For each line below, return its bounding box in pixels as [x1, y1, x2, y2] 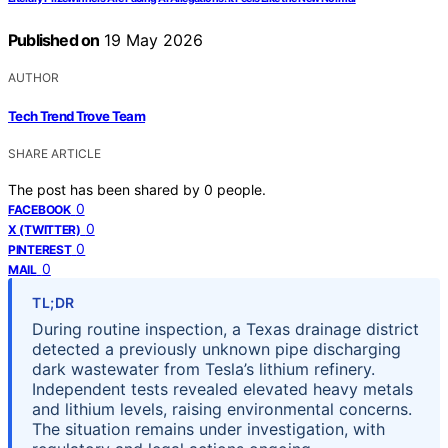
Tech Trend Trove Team [8, 107, 146, 124]
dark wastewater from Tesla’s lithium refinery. [32, 358, 375, 379]
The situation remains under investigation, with [32, 418, 385, 439]
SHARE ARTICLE [8, 145, 101, 161]
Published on [8, 30, 100, 51]
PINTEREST [8, 241, 72, 257]
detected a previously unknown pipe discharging [32, 338, 401, 359]
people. [217, 180, 266, 198]
